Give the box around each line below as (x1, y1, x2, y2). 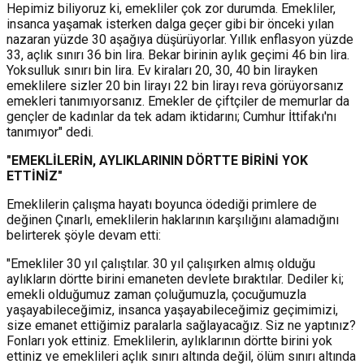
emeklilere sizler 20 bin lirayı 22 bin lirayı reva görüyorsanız (6, 77, 344, 93)
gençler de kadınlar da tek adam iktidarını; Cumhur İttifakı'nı (6, 108, 336, 124)
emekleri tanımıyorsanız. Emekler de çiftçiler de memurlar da (6, 93, 349, 109)
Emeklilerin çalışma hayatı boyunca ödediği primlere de (6, 196, 317, 212)
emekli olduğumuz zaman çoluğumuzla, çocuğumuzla (6, 286, 306, 302)
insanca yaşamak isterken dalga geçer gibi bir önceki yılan (6, 15, 334, 32)
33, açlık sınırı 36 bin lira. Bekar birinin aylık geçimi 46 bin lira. (6, 46, 349, 63)
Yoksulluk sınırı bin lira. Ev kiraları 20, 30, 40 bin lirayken (6, 62, 318, 78)
